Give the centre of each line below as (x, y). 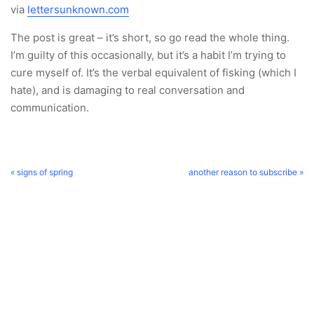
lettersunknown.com (78, 9)
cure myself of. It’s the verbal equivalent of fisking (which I (153, 73)
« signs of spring (42, 172)
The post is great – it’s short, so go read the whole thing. (150, 37)
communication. (50, 108)
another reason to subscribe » (246, 172)
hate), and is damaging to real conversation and (128, 90)
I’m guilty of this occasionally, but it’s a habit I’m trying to (148, 55)
